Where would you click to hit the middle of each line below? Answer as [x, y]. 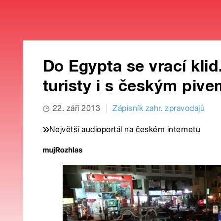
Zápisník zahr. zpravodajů [159, 109]
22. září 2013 [77, 109]
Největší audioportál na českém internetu [125, 130]
